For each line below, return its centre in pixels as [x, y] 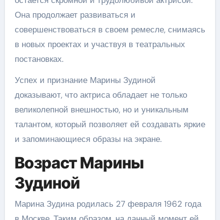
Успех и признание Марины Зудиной [85, 80]
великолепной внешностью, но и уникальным [101, 110]
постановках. [39, 59]
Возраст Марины [79, 163]
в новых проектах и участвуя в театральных [100, 44]
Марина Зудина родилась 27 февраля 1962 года [108, 204]
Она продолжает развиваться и [75, 15]
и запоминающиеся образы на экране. [88, 139]
